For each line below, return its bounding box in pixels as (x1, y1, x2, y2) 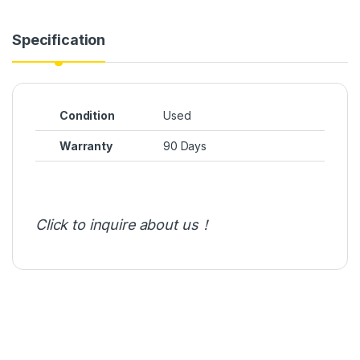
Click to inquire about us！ (35, 215, 213, 233)
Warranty (59, 138, 112, 153)
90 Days (163, 138, 207, 153)
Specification (12, 31, 106, 48)
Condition (59, 108, 115, 122)
